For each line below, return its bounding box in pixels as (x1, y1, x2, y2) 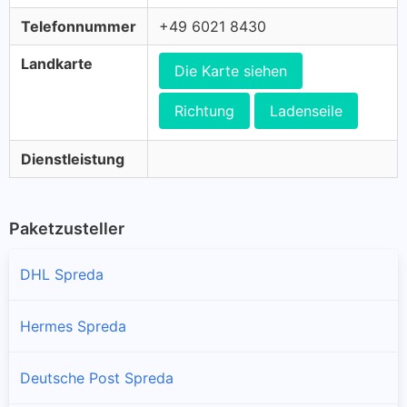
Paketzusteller (9, 219, 124, 238)
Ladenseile (270, 102, 342, 120)
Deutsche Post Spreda (20, 368, 174, 387)
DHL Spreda (20, 264, 104, 283)
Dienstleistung (21, 150, 124, 168)
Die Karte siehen (174, 62, 287, 80)
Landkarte (21, 55, 93, 73)
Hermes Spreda (20, 316, 126, 335)
